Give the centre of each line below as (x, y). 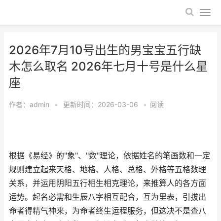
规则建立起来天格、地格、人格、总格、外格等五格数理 (108, 169)
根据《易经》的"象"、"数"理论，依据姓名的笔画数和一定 (110, 156)
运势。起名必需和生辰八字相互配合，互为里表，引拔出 (108, 197)
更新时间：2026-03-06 (102, 104)
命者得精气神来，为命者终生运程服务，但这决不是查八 (108, 211)
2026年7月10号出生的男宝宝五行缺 (105, 50)
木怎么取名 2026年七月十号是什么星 (108, 66)
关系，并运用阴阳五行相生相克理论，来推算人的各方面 (108, 183)
